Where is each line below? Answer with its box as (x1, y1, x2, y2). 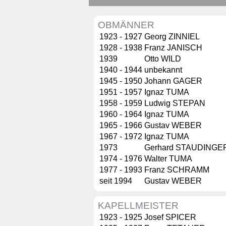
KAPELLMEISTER (98, 200, 179, 211)
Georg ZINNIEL (144, 32, 200, 41)
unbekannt (144, 66, 182, 75)
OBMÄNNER (98, 20, 154, 31)
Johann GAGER (144, 77, 202, 86)
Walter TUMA (144, 154, 192, 163)
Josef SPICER (144, 213, 196, 222)
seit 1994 (99, 177, 132, 186)
